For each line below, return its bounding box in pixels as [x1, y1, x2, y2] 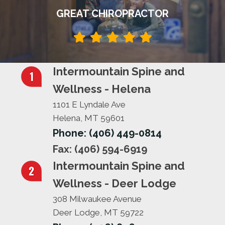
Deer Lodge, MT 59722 [53, 207, 144, 217]
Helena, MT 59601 [53, 113, 125, 123]
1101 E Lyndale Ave [53, 99, 126, 109]
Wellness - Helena [53, 82, 151, 95]
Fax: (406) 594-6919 [53, 143, 147, 155]
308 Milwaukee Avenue [53, 193, 142, 204]
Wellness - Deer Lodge [53, 176, 176, 190]
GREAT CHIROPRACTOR [56, 7, 169, 20]
